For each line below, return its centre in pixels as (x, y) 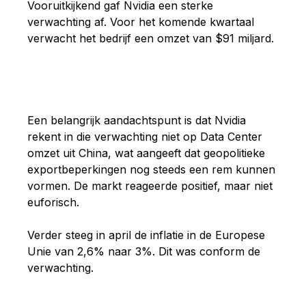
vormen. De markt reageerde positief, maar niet (150, 185)
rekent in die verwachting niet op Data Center (145, 136)
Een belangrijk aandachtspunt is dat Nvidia (137, 120)
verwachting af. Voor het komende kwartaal (141, 22)
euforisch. (53, 202)
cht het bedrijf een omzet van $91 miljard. (167, 38)
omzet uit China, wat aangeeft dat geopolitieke (146, 153)
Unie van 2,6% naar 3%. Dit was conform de (144, 251)
